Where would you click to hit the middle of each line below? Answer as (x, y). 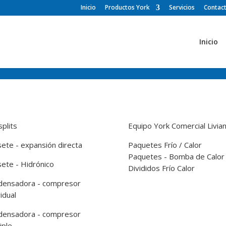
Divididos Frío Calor (161, 168)
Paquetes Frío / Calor (165, 145)
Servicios (182, 7)
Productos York (127, 7)
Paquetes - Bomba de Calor (176, 156)
